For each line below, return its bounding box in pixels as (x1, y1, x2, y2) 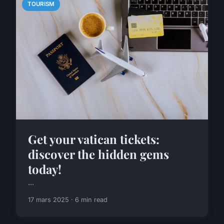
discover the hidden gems (28, 145, 169, 162)
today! (28, 160, 61, 177)
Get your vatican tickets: (28, 130, 159, 147)
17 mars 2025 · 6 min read (28, 195, 107, 203)
